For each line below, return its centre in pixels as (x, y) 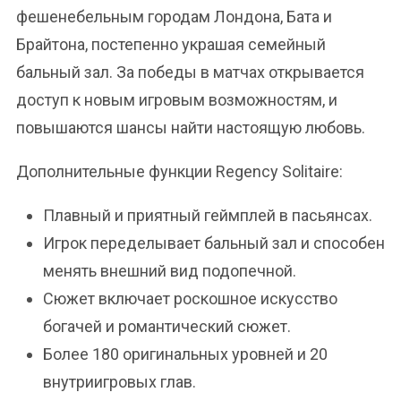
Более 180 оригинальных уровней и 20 (185, 354)
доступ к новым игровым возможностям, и (177, 100)
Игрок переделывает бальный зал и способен (214, 243)
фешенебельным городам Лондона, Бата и (174, 17)
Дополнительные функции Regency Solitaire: (179, 171)
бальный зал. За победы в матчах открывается (190, 72)
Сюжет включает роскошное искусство (190, 299)
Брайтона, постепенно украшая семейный (171, 44)
